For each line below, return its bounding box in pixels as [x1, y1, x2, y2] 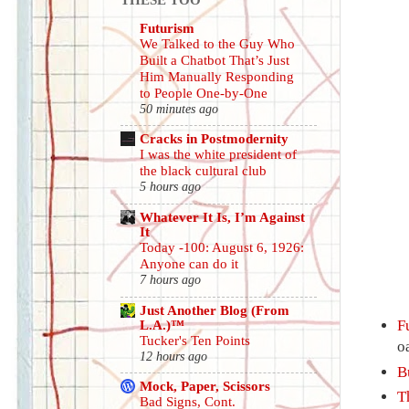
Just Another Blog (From [140, 301, 289, 318]
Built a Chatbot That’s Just [140, 52, 289, 68]
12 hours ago [140, 349, 207, 363]
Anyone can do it [140, 256, 238, 271]
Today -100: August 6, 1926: [140, 239, 304, 255]
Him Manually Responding [140, 68, 294, 84]
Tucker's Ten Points [140, 332, 250, 348]
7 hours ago [140, 272, 201, 287]
